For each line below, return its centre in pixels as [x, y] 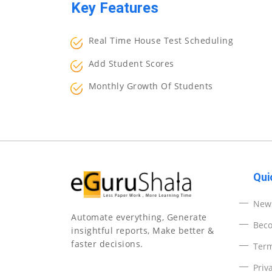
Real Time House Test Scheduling [161, 41]
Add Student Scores [131, 63]
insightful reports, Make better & [143, 231]
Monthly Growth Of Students [151, 86]
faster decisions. [107, 244]
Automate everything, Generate [139, 217]
